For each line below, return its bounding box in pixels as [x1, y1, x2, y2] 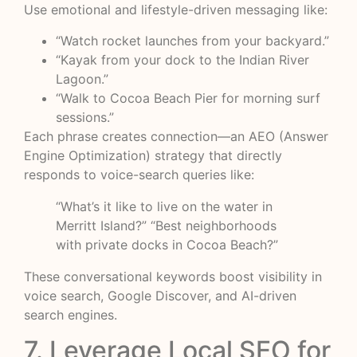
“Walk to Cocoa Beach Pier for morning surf [56, 89, 320, 106]
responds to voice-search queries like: [24, 166, 254, 182]
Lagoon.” [56, 70, 108, 87]
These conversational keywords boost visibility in [24, 268, 322, 284]
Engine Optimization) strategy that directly [24, 147, 282, 163]
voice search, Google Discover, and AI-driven [24, 287, 296, 304]
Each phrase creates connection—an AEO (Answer [24, 127, 328, 144]
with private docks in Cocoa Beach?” [56, 236, 278, 253]
